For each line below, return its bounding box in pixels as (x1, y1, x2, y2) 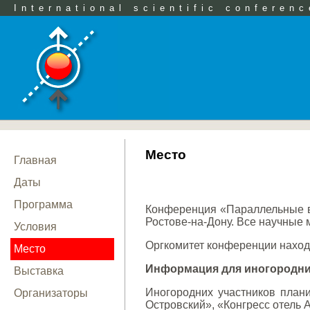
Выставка (14, 265, 64, 277)
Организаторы (14, 287, 88, 299)
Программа (14, 199, 73, 210)
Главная (14, 154, 57, 166)
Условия (14, 221, 57, 232)
